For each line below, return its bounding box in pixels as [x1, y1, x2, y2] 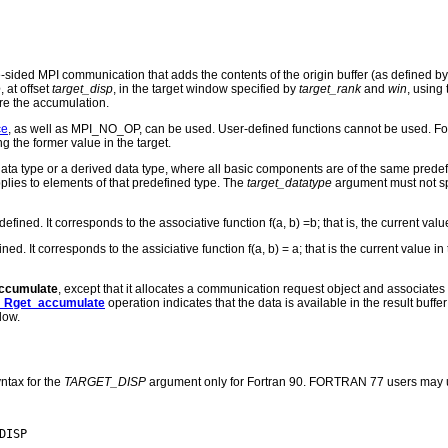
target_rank [299, 82, 361, 97]
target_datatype [247, 176, 332, 191]
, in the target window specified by [113, 82, 299, 97]
